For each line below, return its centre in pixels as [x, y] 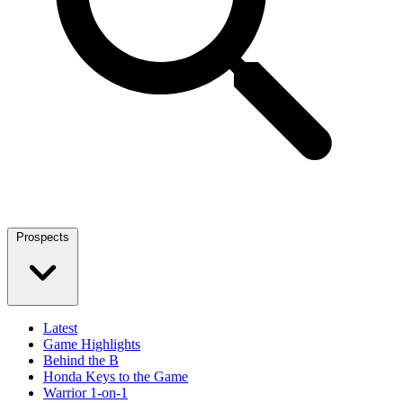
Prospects [43, 237]
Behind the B [81, 360]
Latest [60, 328]
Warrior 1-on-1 [85, 393]
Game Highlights [92, 344]
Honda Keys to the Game [116, 376]
